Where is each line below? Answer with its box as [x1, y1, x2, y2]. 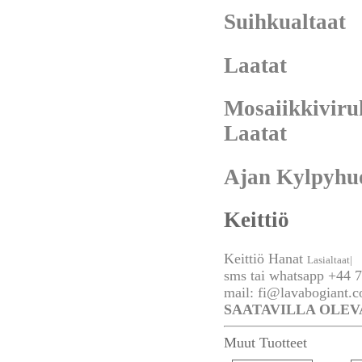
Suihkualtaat [224, 10, 346, 35]
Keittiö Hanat [224, 250, 303, 267]
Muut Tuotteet [224, 335, 307, 351]
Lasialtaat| [307, 254, 352, 267]
